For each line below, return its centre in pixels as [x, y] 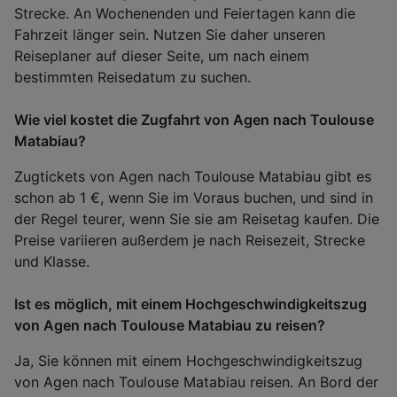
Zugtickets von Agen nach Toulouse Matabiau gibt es [193, 176]
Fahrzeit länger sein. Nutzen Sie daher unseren [170, 34]
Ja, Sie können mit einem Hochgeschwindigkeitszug [188, 360]
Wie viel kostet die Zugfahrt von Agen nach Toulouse [194, 119]
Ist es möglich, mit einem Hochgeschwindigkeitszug [191, 304]
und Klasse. [52, 261]
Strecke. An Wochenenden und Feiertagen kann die [185, 13]
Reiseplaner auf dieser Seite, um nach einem [162, 55]
